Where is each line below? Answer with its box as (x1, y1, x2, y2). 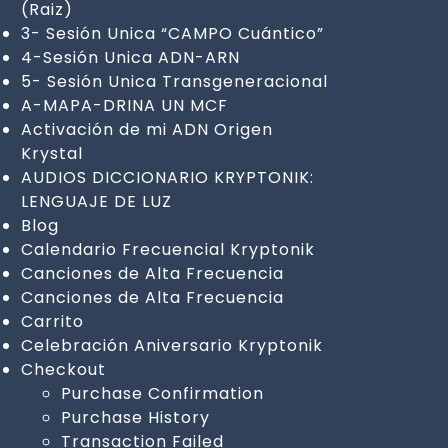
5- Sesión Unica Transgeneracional (20, 69, 328, 93)
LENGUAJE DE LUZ (20, 189, 172, 213)
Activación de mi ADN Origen (20, 117, 273, 141)
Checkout (20, 357, 106, 381)
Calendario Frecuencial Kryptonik (20, 237, 315, 261)
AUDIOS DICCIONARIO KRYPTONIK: (20, 165, 314, 189)
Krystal (20, 141, 83, 165)
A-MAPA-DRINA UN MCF (20, 93, 228, 117)
